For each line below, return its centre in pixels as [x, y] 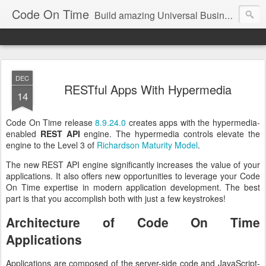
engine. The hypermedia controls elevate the [172, 134]
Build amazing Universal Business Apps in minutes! [159, 15]
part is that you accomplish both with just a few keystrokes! [116, 198]
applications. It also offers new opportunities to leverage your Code [133, 176]
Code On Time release [51, 122]
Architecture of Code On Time [133, 222]
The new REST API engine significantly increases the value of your [133, 164]
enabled [23, 134]
